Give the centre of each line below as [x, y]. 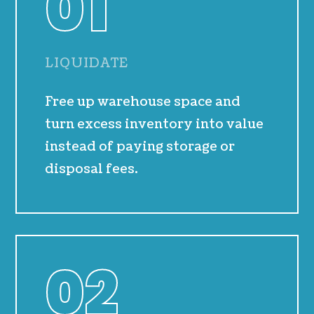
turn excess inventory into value [155, 125]
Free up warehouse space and [143, 102]
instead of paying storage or [140, 147]
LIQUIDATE [87, 64]
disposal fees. [92, 170]
